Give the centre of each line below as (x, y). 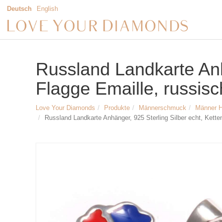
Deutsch (19, 9)
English (47, 9)
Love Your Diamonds (65, 108)
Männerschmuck (163, 108)
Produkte (117, 108)
